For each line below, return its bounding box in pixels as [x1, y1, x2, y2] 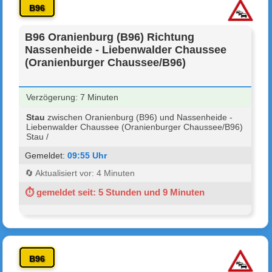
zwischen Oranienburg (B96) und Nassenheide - [45, 112, 233, 122]
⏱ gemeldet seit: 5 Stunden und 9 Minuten [25, 186, 205, 197]
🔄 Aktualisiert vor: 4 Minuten [25, 168, 135, 178]
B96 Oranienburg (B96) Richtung [25, 30, 195, 43]
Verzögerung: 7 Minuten [26, 92, 119, 102]
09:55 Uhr [67, 150, 107, 160]
